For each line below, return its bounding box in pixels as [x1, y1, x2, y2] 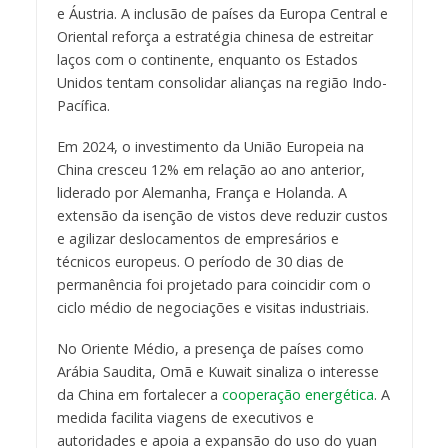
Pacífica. [56, 95, 110, 115]
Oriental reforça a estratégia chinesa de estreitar [56, 26, 373, 46]
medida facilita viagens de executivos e [56, 407, 314, 427]
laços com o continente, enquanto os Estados [56, 49, 358, 69]
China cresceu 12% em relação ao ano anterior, [56, 159, 365, 179]
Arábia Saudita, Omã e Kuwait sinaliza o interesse [56, 361, 379, 381]
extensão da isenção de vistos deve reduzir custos [56, 205, 388, 225]
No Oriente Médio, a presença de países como [56, 338, 364, 358]
